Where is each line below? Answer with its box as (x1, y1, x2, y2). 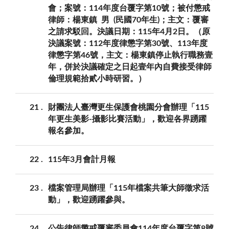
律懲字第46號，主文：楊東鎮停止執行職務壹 (48, 51, 213, 59)
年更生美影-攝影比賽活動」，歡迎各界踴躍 (48, 114, 207, 123)
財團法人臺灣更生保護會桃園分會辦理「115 (48, 103, 209, 111)
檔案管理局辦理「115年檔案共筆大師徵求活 (48, 184, 209, 192)
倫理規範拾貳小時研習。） (48, 74, 146, 83)
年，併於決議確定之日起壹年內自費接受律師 (48, 62, 212, 71)
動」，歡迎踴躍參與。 (48, 195, 130, 204)
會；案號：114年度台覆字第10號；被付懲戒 (48, 4, 210, 12)
